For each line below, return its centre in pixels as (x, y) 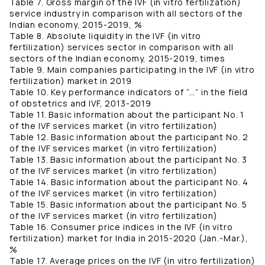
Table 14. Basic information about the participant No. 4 (129, 182)
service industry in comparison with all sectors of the (126, 14)
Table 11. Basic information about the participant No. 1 (127, 115)
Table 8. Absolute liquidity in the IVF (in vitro (106, 36)
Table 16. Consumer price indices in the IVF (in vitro (121, 227)
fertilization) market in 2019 (71, 81)
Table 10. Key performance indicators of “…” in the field (129, 92)
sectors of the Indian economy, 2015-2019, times (117, 59)
